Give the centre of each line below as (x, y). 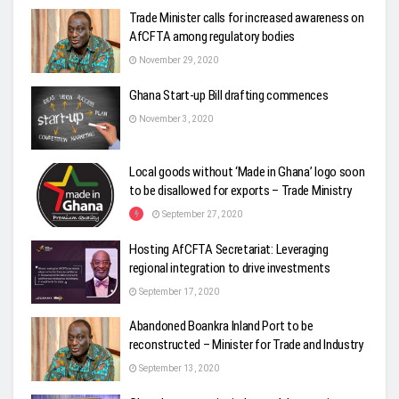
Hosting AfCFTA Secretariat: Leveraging (229, 249)
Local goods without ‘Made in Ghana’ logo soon (247, 172)
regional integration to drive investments (230, 268)
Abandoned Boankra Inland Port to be (221, 326)
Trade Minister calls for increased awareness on (247, 18)
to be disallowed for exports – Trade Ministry (240, 191)
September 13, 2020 (178, 369)
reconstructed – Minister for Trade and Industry (246, 345)
